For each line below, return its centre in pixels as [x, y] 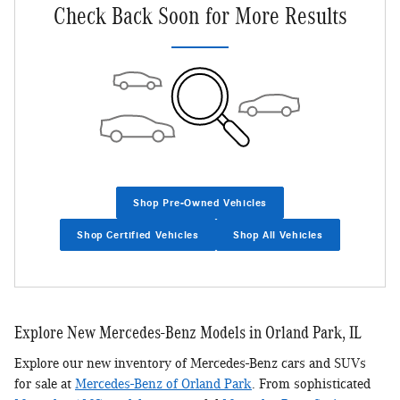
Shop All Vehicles [278, 234]
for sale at [45, 384]
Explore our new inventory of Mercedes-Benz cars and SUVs [190, 363]
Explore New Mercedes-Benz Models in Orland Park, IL [188, 333]
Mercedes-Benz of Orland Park [163, 384]
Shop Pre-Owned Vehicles [200, 202]
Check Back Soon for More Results [200, 16]
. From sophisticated [311, 384]
